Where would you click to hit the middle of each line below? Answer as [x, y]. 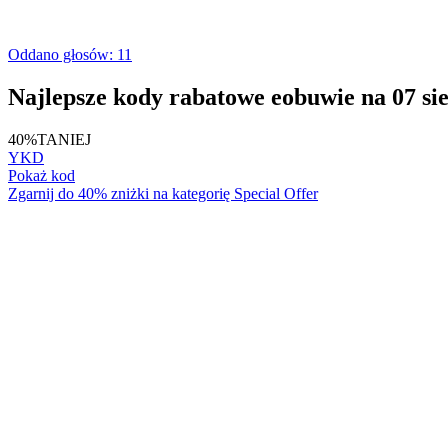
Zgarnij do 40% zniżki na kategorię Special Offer [163, 193]
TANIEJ [64, 139]
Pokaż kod [41, 175]
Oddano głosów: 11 [70, 54]
